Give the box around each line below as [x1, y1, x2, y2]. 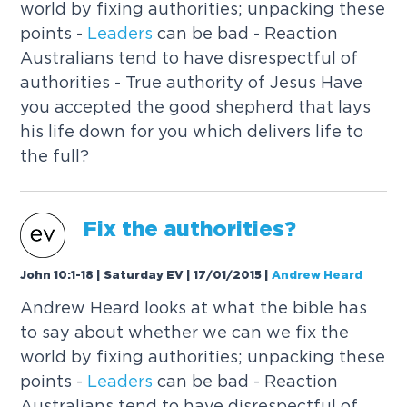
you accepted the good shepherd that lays [20, 98, 372, 116]
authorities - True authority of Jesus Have [20, 74, 363, 92]
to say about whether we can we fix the [20, 323, 350, 342]
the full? [20, 147, 90, 165]
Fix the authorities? [84, 221, 297, 241]
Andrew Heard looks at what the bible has [20, 299, 368, 317]
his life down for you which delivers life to [20, 123, 364, 141]
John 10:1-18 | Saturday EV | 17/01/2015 [20, 270, 263, 281]
